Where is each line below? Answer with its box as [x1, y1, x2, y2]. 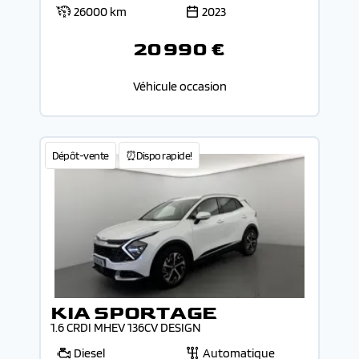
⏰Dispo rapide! [125, 149, 192, 163]
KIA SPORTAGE [50, 301, 218, 325]
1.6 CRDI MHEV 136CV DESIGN [50, 320, 201, 336]
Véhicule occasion [132, 79, 227, 95]
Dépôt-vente [52, 149, 109, 163]
